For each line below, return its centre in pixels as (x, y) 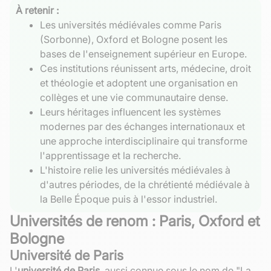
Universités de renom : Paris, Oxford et (135, 221)
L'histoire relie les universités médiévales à (135, 170)
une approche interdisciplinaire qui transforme (144, 141)
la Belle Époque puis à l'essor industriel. (129, 199)
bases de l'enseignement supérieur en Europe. (143, 54)
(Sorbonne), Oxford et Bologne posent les (134, 39)
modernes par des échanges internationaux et (142, 126)
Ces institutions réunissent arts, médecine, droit (145, 68)
